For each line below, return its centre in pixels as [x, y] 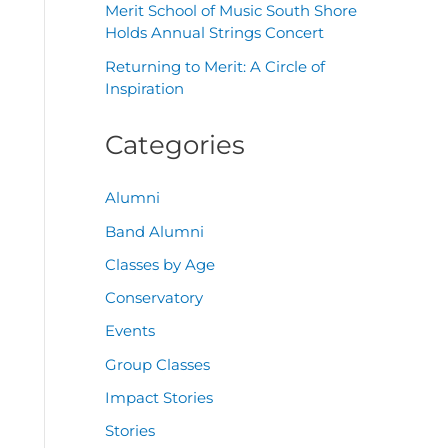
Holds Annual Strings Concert [214, 32]
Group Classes [157, 364]
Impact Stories [158, 397]
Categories [174, 144]
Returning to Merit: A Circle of [214, 66]
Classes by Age [159, 264]
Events [129, 331]
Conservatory [153, 298]
